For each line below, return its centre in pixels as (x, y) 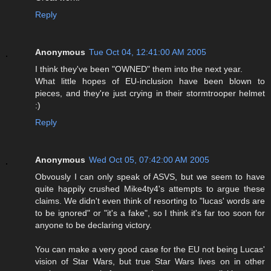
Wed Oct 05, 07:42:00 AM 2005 (149, 160)
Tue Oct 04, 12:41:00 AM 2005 (148, 52)
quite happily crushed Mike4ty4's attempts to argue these (150, 189)
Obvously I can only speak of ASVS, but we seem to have (150, 177)
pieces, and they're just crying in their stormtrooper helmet (150, 93)
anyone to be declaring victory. (93, 225)
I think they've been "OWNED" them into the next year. (139, 69)
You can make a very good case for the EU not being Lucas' (150, 250)
